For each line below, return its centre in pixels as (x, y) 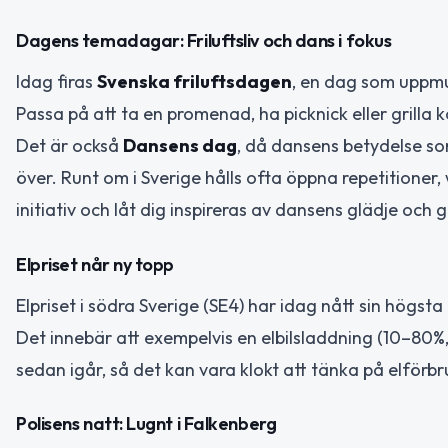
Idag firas (56, 81)
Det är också (69, 145)
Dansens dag (180, 145)
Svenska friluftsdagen (194, 81)
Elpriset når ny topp (95, 264)
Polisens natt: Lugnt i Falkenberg (146, 423)
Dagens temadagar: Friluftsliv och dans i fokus (204, 40)
